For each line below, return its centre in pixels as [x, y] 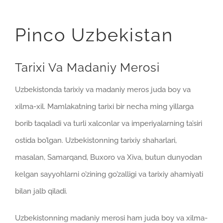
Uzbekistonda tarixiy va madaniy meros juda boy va [103, 89]
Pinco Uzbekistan [94, 35]
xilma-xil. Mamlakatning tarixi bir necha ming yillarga [104, 106]
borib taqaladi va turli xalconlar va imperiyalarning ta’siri [109, 123]
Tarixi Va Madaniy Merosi [87, 67]
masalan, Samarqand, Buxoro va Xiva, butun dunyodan [109, 157]
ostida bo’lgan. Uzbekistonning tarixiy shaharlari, [96, 140]
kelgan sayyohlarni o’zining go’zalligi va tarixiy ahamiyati [109, 174]
